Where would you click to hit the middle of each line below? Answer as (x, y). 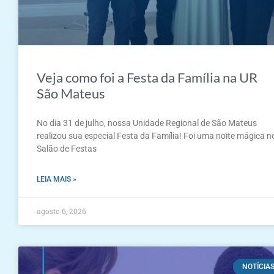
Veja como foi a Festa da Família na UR (147, 78)
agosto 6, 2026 (61, 211)
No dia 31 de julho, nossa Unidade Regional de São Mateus (147, 123)
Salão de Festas (67, 149)
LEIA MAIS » (57, 180)
